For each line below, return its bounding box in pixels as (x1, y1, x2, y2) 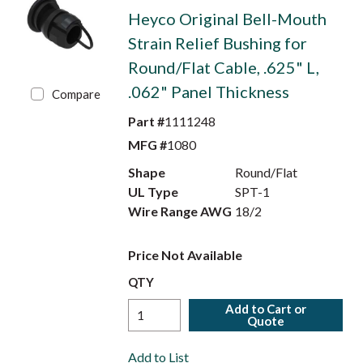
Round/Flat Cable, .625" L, (127, 58, 319, 77)
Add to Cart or (225, 301, 307, 316)
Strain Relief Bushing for (127, 33, 307, 53)
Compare (52, 87, 101, 101)
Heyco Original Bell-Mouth (127, 9, 327, 28)
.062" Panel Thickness (127, 82, 289, 101)
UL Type (127, 184, 178, 199)
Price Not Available (127, 247, 242, 263)
